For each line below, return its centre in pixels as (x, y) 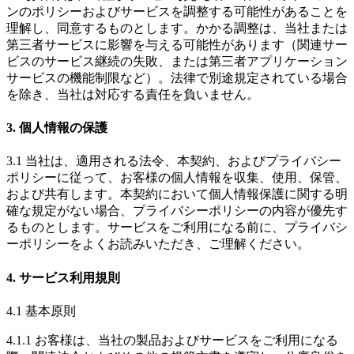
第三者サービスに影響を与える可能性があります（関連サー (177, 44)
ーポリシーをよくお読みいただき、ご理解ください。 (158, 244)
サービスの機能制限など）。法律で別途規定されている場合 (177, 77)
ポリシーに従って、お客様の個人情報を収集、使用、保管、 (177, 178)
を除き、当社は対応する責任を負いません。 (133, 94)
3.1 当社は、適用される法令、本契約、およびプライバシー (174, 161)
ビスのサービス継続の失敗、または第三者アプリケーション (177, 61)
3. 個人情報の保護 (57, 128)
